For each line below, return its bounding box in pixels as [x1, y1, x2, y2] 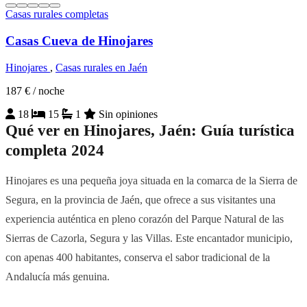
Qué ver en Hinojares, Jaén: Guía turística [5, 121, 295, 139]
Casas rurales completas [5, 8, 108, 21]
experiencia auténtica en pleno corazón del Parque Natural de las [5, 212, 284, 225]
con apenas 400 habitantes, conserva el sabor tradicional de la [5, 250, 270, 264]
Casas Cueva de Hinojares [5, 33, 153, 48]
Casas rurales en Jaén [56, 61, 147, 73]
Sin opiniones [99, 108, 158, 120]
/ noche [33, 84, 64, 97]
